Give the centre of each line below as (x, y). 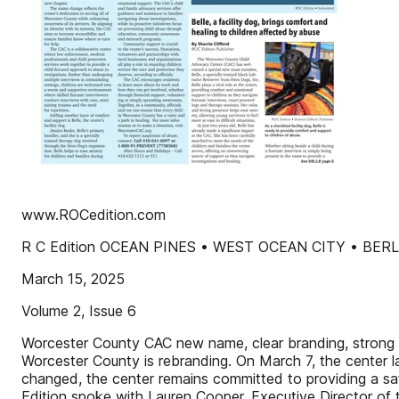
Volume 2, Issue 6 (79, 311)
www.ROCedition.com (94, 215)
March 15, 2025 (73, 279)
